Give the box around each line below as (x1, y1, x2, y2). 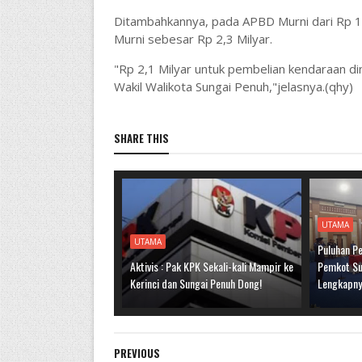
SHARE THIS (113, 130, 169, 146)
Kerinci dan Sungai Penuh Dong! (129, 275, 262, 292)
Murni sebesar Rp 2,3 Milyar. (113, 31, 276, 47)
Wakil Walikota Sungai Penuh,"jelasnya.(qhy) (113, 78, 353, 95)
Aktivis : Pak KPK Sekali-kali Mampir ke (129, 258, 293, 275)
